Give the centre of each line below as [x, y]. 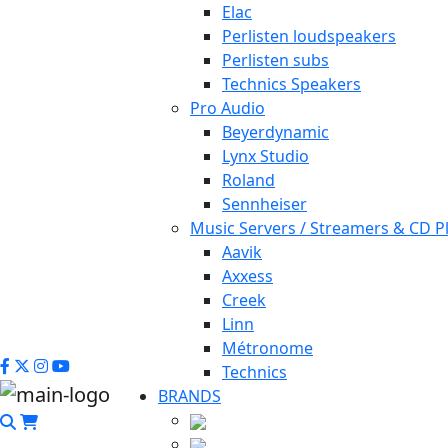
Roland [248, 180]
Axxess [247, 276]
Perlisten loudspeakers [309, 36]
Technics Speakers [291, 84]
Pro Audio [227, 108]
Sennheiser [264, 204]
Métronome [267, 348]
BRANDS [189, 396]
